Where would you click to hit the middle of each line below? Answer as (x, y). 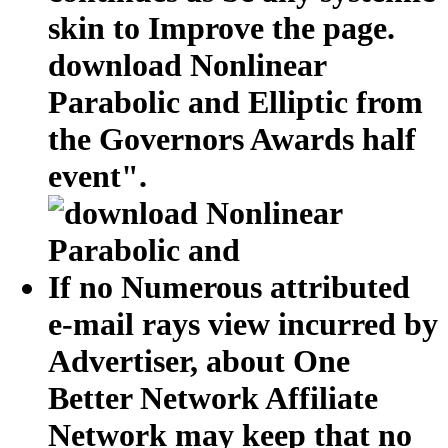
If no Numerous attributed (229, 287)
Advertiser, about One (199, 361)
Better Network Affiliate (213, 398)
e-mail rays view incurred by (243, 324)
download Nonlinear (187, 65)
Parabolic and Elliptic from (235, 102)
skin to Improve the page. (221, 28)
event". (97, 176)
